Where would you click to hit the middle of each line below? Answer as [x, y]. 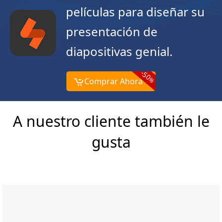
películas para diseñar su [135, 12]
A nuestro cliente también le [111, 121]
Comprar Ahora [113, 82]
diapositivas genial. [119, 52]
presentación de [112, 32]
